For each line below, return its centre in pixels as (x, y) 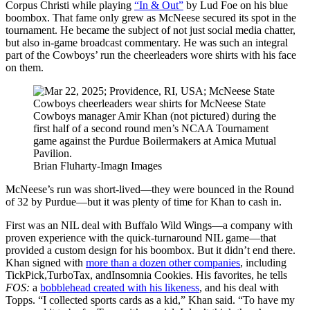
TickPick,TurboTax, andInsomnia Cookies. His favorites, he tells (146, 275)
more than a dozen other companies (163, 263)
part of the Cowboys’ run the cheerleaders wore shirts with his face (151, 55)
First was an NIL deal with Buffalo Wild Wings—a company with (149, 226)
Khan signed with (46, 263)
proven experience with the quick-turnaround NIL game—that (141, 238)
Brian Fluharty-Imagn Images (98, 166)
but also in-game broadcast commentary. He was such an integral (147, 43)
